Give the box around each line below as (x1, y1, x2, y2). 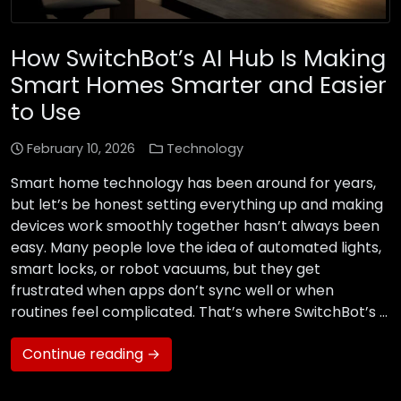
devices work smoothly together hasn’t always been (11, 216, 380, 237)
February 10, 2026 (27, 140, 136, 158)
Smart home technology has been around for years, (11, 173, 376, 194)
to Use (11, 96, 81, 129)
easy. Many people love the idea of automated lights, (11, 237, 381, 259)
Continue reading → (22, 344, 160, 365)
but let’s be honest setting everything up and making (11, 194, 383, 216)
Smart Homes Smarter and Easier (11, 69, 387, 102)
